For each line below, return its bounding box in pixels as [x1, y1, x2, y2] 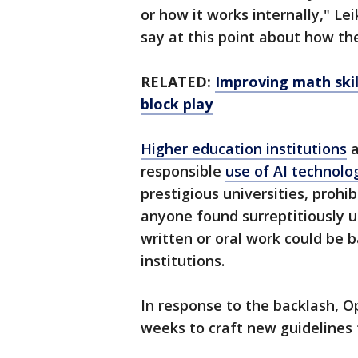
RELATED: [141, 72, 211, 92]
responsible [141, 161, 225, 181]
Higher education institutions [141, 139, 347, 159]
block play [141, 94, 213, 114]
